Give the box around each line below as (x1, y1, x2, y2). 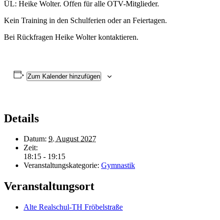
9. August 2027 (49, 135, 96, 143)
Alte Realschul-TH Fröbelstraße (24, 203, 123, 212)
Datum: (24, 135, 47, 143)
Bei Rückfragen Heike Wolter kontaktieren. (4, 32, 138, 41)
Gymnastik (101, 161, 135, 170)
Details (4, 111, 39, 125)
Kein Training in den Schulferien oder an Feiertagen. (4, 16, 167, 25)
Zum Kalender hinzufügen (27, 72, 100, 80)
